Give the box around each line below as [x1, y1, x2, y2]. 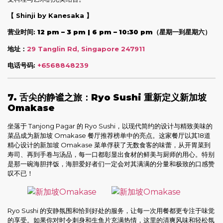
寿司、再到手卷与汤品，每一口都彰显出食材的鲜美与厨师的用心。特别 [7, 150, 215, 158]
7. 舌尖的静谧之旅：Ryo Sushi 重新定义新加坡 [7, 92, 207, 103]
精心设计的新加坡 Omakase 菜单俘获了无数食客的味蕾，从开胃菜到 [7, 140, 211, 149]
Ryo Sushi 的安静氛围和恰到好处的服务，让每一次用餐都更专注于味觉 [7, 206, 215, 215]
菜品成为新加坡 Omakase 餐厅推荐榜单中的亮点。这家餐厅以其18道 [7, 131, 211, 139]
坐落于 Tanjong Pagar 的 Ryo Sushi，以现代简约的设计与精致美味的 [7, 121, 213, 130]
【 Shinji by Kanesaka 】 [7, 11, 93, 20]
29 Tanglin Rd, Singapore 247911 [27, 44, 145, 53]
